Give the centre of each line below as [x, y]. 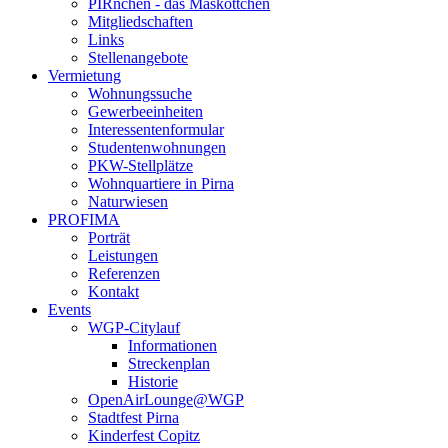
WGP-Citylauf [134, 327]
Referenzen [124, 273]
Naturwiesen [128, 201]
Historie [153, 381]
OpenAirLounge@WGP [166, 399]
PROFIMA [84, 219]
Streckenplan [169, 363]
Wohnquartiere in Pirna [161, 183]
